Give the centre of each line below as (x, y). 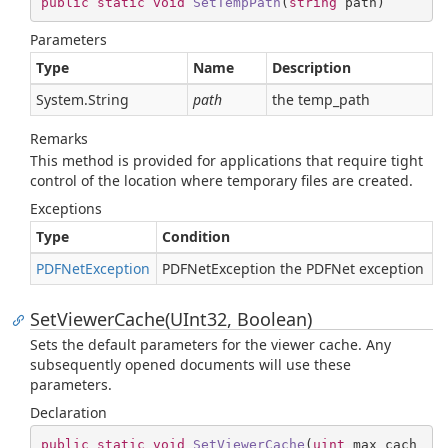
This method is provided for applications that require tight (226, 160)
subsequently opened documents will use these (190, 364)
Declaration (68, 412)
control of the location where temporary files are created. (221, 180)
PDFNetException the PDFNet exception (293, 268)
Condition (196, 236)
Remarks (59, 138)
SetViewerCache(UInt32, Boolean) (171, 319)
